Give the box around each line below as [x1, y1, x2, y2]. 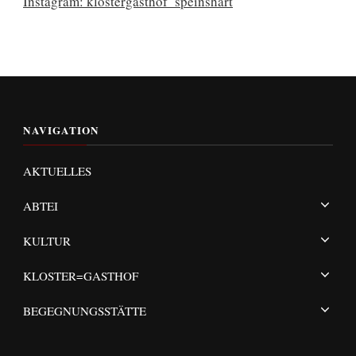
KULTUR [23, 233, 71, 250]
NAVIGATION [23, 122, 99, 139]
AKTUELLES [23, 163, 91, 180]
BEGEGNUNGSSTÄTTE [23, 303, 146, 319]
